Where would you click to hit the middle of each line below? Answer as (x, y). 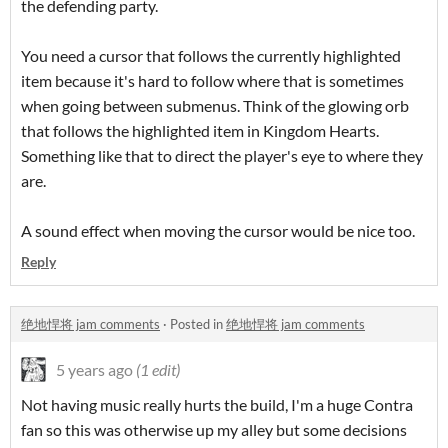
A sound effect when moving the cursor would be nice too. (218, 231)
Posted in (198, 324)
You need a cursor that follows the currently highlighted (211, 56)
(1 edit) (158, 370)
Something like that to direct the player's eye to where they (222, 156)
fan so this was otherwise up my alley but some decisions (214, 430)
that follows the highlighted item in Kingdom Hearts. (200, 131)
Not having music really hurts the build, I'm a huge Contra (217, 405)
